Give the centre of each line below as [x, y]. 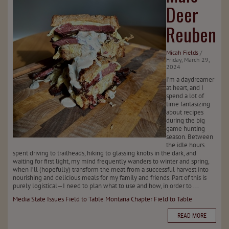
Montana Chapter [129, 199]
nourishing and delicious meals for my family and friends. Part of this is [110, 178]
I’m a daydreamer [190, 79]
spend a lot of [185, 96]
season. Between [190, 137]
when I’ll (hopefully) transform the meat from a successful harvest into [111, 169]
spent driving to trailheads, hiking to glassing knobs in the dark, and [105, 153]
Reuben [191, 34]
